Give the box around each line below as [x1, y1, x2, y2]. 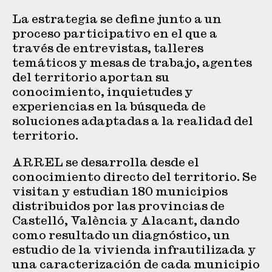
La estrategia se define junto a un [12, 13, 222, 25]
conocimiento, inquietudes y [12, 86, 193, 98]
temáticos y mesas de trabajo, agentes [12, 57, 252, 69]
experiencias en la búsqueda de [12, 101, 206, 112]
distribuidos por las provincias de [12, 200, 225, 212]
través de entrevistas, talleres [12, 42, 203, 54]
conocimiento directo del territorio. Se [12, 171, 257, 183]
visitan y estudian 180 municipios [12, 186, 228, 197]
